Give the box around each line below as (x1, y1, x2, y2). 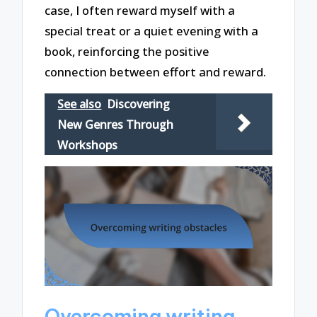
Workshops (57, 137, 118, 153)
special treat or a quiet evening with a (45, 23, 259, 40)
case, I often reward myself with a (45, 2, 236, 19)
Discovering (107, 96, 171, 112)
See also (57, 96, 102, 112)
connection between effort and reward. (45, 64, 267, 81)
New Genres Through (57, 116, 174, 132)
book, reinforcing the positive (45, 43, 210, 60)
